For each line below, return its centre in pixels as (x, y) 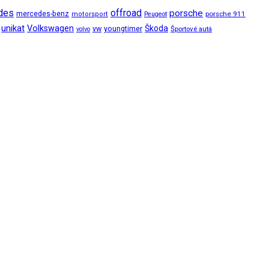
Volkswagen (50, 29)
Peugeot (156, 14)
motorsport (90, 14)
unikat (13, 28)
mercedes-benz (43, 14)
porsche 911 (225, 14)
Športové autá (191, 29)
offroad (126, 13)
